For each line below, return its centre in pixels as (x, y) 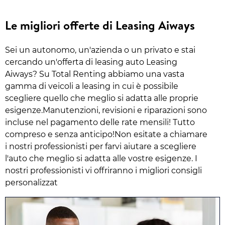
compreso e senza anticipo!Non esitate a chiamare (106, 135)
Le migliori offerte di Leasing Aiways (100, 25)
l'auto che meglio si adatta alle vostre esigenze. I (101, 159)
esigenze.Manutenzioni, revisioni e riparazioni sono (106, 110)
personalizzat (31, 183)
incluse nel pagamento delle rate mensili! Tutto (100, 123)
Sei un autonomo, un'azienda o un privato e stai (100, 50)
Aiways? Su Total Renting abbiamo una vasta (95, 74)
